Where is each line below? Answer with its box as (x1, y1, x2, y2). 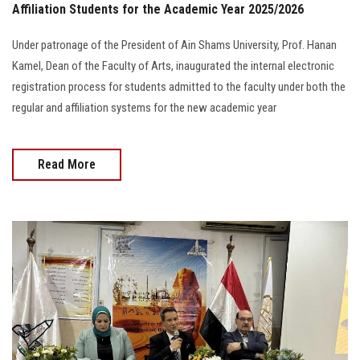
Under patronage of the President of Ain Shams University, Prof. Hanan (12, 38, 337, 52)
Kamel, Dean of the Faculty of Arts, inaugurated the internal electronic (12, 59, 334, 73)
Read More (38, 157, 96, 172)
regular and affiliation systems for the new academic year (12, 100, 276, 115)
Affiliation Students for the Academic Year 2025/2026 (12, 2, 304, 17)
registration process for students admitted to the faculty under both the (12, 80, 346, 94)
